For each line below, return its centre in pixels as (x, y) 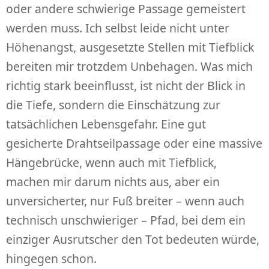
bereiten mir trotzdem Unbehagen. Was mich (129, 66)
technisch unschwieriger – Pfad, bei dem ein (126, 220)
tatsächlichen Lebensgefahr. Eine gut (106, 124)
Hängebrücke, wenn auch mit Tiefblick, (111, 162)
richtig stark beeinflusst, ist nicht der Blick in (126, 85)
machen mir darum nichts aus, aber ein (113, 181)
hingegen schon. (51, 258)
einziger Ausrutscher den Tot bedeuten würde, (133, 239)
